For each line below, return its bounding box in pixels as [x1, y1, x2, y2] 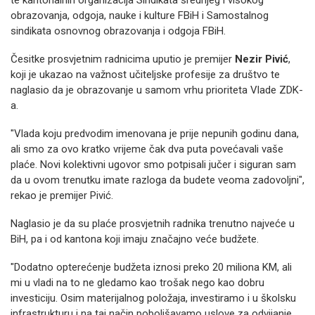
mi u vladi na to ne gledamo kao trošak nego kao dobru [11, 276, 264, 289]
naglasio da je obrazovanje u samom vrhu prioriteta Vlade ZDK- [11, 84, 303, 96]
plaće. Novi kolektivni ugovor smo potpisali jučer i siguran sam [11, 158, 296, 171]
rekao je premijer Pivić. [11, 189, 113, 202]
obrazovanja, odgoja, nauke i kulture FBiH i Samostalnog [11, 9, 269, 22]
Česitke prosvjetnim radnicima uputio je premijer [11, 53, 232, 65]
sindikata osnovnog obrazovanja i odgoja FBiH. [11, 25, 226, 37]
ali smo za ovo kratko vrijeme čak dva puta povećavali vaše [11, 143, 283, 155]
